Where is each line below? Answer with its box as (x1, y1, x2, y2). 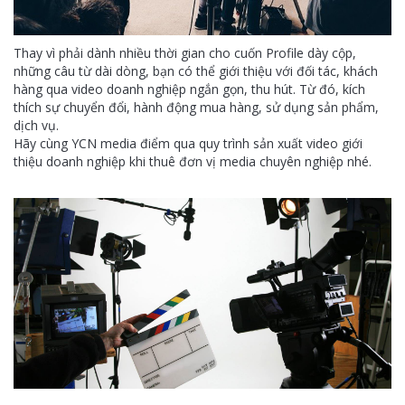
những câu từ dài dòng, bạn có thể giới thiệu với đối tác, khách (14, 61, 378, 80)
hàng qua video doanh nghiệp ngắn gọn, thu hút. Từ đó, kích (14, 80, 365, 98)
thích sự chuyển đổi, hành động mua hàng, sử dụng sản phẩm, (14, 98, 379, 116)
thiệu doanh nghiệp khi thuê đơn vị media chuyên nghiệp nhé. (14, 152, 372, 170)
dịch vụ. (14, 116, 59, 134)
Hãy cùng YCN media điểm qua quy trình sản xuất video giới (14, 134, 363, 152)
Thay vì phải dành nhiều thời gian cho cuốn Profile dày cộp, (14, 43, 356, 61)
